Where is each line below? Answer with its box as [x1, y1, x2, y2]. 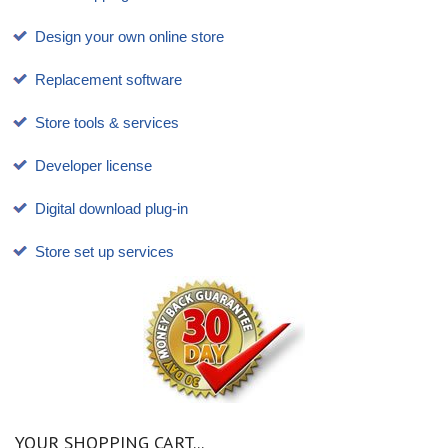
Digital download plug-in [35, 200, 188, 218]
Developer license [35, 157, 152, 175]
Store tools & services [35, 114, 179, 132]
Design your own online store [35, 28, 224, 46]
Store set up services [35, 243, 174, 261]
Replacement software [35, 71, 182, 89]
